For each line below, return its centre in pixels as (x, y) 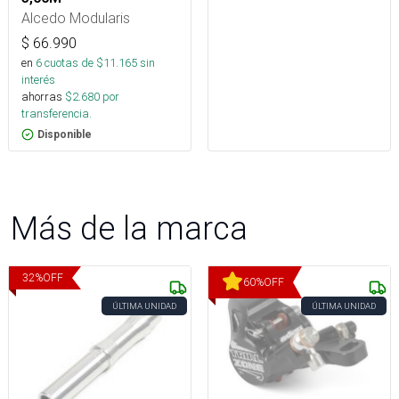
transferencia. (57, 114)
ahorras (42, 97)
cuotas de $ (73, 63)
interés (38, 80)
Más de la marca (129, 228)
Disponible (65, 135)
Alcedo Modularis (76, 18)
